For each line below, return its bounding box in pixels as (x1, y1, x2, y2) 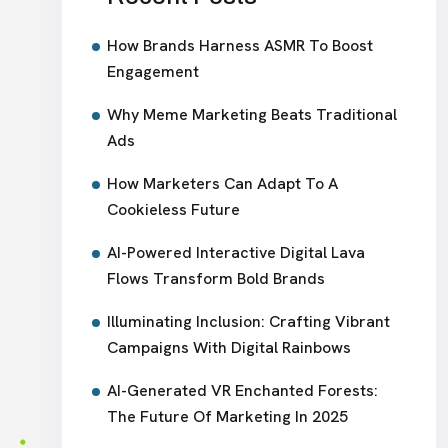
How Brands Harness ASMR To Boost (107, 35, 373, 57)
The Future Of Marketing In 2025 (107, 406, 348, 428)
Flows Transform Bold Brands (107, 268, 325, 290)
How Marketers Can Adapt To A (107, 173, 338, 195)
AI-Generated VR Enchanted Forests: (107, 380, 378, 402)
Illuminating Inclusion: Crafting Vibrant (107, 311, 390, 333)
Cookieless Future (107, 199, 240, 221)
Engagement (107, 61, 199, 83)
